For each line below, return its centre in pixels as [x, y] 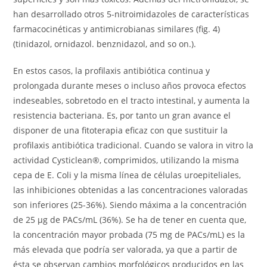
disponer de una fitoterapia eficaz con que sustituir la [121, 130]
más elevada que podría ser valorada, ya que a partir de [125, 249]
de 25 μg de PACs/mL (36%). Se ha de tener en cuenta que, [130, 220]
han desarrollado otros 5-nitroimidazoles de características [131, 14]
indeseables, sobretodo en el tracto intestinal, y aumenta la [132, 100]
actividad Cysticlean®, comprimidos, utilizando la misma [126, 160]
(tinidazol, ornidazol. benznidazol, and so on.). [105, 44]
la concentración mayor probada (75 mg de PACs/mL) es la [129, 235]
